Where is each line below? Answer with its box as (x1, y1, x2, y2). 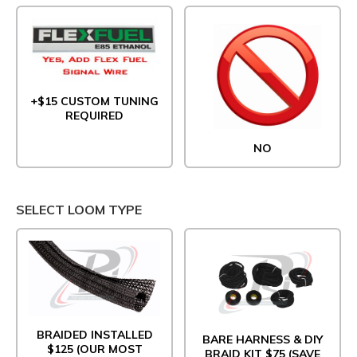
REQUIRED (65, 108, 124, 123)
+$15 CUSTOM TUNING (30, 93, 159, 108)
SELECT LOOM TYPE (16, 201, 142, 218)
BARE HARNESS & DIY (202, 332, 323, 347)
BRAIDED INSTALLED (36, 327, 153, 342)
